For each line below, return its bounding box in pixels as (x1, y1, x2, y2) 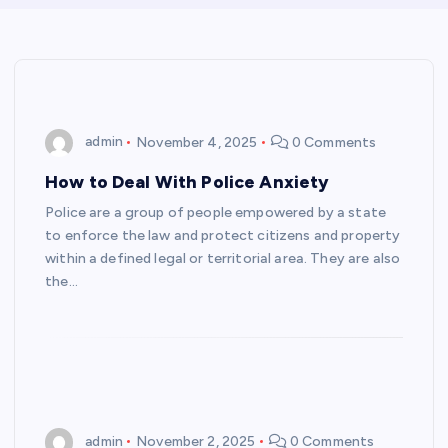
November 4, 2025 (136, 133, 258, 151)
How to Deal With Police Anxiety (45, 171, 330, 193)
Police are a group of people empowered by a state (45, 204, 386, 222)
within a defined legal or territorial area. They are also (45, 250, 401, 268)
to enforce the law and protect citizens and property (45, 227, 401, 245)
